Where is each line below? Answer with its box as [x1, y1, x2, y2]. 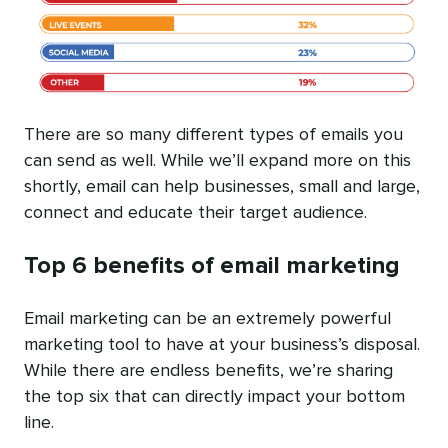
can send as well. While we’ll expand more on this [24, 152, 411, 171]
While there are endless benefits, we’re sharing [24, 362, 393, 381]
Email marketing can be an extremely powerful [24, 310, 391, 329]
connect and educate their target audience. [24, 204, 367, 223]
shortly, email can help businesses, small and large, [24, 178, 420, 197]
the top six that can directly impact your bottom [24, 388, 405, 407]
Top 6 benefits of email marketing [24, 254, 400, 279]
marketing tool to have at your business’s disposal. [24, 336, 420, 355]
